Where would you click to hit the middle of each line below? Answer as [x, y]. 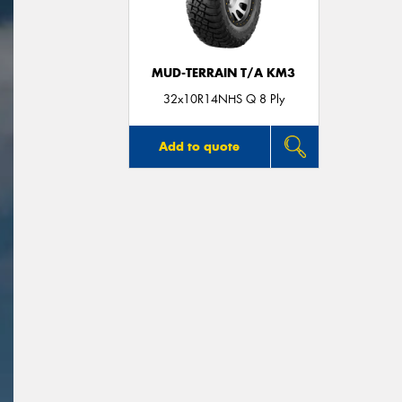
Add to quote [200, 146]
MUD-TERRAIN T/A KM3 [224, 73]
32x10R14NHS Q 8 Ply [223, 99]
